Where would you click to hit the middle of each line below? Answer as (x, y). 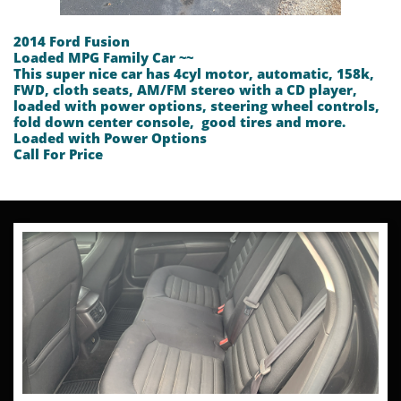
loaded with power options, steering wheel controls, (198, 106)
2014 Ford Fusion (73, 41)
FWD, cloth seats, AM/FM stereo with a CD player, (187, 90)
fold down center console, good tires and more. (179, 122)
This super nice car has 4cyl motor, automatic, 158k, (194, 73)
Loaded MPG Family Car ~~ (105, 57)
